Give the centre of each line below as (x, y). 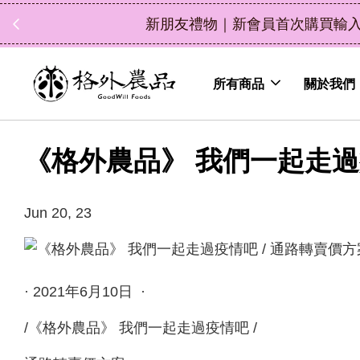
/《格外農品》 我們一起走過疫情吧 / (141, 327)
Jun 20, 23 (58, 213)
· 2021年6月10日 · (87, 291)
